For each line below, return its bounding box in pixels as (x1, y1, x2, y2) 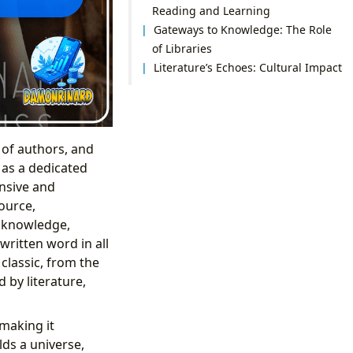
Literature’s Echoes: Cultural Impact (154, 59, 343, 75)
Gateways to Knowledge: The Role (154, 21, 333, 37)
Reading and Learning (151, 2, 270, 18)
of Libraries (151, 40, 212, 56)
